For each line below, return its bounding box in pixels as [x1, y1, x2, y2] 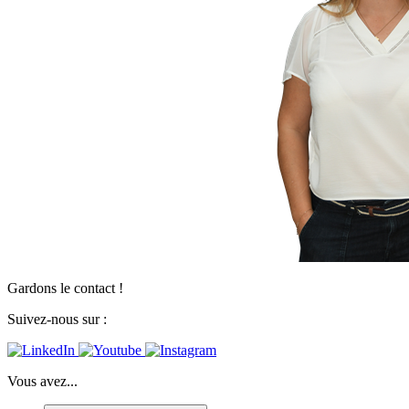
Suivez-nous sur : [7, 311, 107, 328]
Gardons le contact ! [7, 280, 123, 297]
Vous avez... [7, 373, 78, 390]
